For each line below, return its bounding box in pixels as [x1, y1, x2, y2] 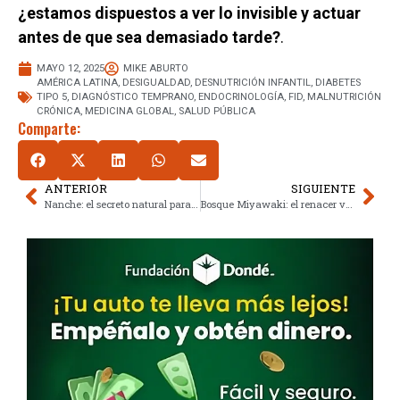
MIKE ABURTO [123, 62, 188, 75]
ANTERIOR [45, 181, 107, 196]
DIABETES [315, 77, 361, 89]
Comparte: [18, 118, 80, 140]
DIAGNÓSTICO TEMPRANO [71, 91, 194, 104]
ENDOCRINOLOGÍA [198, 91, 284, 104]
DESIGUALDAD [122, 77, 190, 89]
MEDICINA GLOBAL [85, 105, 174, 118]
